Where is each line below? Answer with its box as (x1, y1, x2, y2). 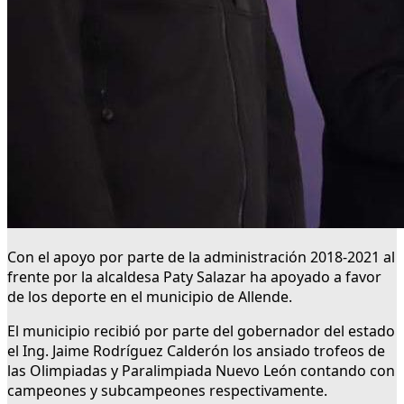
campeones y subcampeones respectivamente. (7, 381, 327, 401)
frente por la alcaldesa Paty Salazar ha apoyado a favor (7, 267, 381, 288)
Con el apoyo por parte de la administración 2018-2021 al (7, 247, 395, 268)
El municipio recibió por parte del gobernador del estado (7, 321, 395, 342)
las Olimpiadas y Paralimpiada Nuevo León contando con (7, 361, 395, 381)
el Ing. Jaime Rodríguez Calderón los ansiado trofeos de (7, 341, 385, 362)
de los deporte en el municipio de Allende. (7, 287, 292, 308)
